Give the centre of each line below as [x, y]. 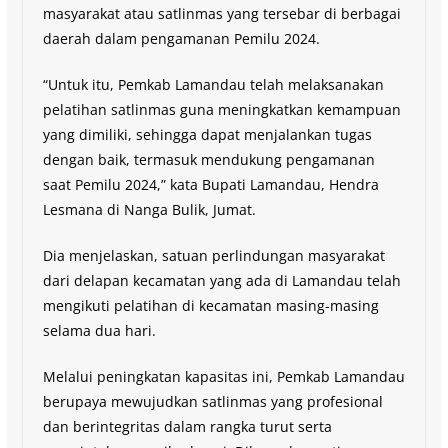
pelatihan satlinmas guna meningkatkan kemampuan [221, 109]
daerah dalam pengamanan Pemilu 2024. [181, 38]
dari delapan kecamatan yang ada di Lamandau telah [221, 280]
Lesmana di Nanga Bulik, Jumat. [149, 209]
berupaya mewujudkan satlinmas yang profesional [212, 401]
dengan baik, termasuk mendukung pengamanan [208, 159]
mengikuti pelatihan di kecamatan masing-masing [210, 305]
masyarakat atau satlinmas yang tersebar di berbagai [221, 13]
